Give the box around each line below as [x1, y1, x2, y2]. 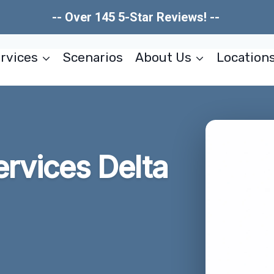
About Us [135, 50, 191, 65]
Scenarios [63, 50, 124, 65]
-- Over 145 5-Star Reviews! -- [51, 10, 223, 24]
